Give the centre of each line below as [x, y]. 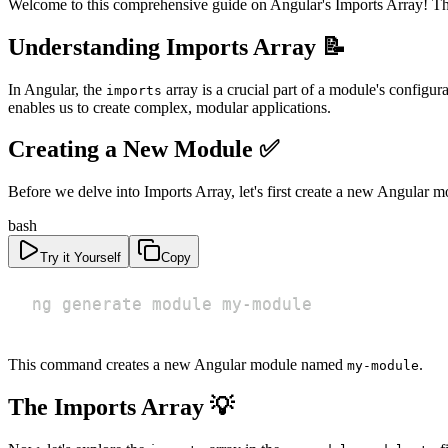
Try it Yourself [80, 258]
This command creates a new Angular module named [177, 365]
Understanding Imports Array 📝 [177, 46]
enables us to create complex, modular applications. [169, 107]
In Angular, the [57, 89]
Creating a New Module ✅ [143, 149]
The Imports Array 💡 [121, 407]
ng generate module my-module [172, 304]
